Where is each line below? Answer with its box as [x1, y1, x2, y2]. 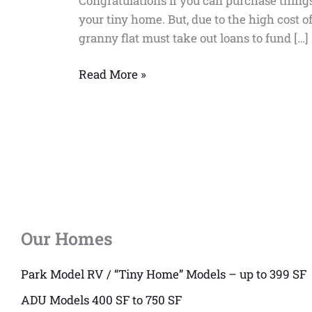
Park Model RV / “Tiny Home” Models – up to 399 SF [21, 265, 306, 282]
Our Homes [21, 226, 113, 250]
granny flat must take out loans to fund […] [79, 29, 309, 46]
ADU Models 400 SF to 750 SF [21, 291, 182, 308]
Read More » [79, 66, 147, 83]
